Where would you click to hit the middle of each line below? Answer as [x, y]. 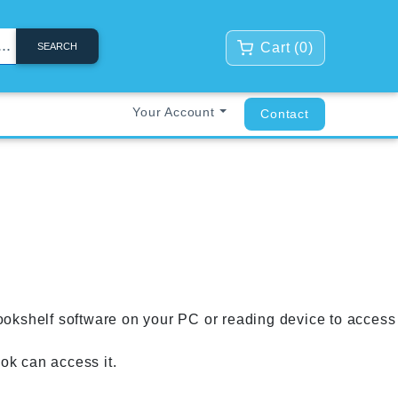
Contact [285, 114]
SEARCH [57, 46]
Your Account [174, 112]
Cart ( [280, 48]
